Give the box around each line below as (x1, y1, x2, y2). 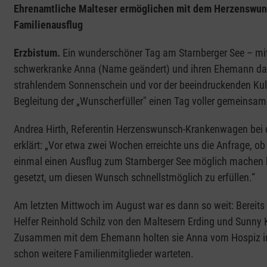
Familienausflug (13, 18, 83, 32)
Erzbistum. (13, 46, 63, 60)
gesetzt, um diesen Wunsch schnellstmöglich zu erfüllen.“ (13, 171, 255, 184)
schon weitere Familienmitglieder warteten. (13, 247, 194, 260)
